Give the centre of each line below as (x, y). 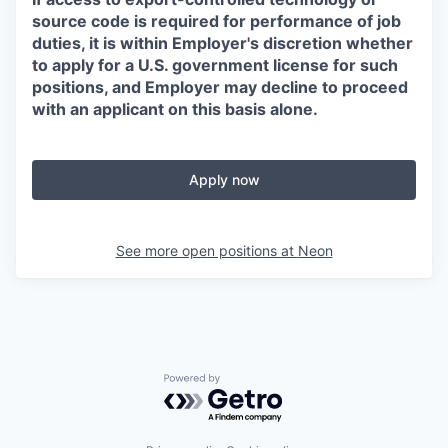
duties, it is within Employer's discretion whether (222, 43)
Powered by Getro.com (251, 383)
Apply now (224, 179)
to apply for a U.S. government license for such (215, 65)
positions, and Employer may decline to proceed (220, 87)
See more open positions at (206, 250)
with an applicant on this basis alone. (175, 109)
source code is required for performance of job (216, 21)
